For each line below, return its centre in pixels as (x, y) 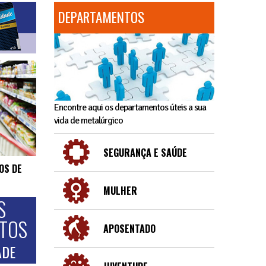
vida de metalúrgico (88, 121)
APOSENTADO (129, 229)
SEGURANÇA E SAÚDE (145, 153)
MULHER (120, 191)
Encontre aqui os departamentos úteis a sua (130, 108)
